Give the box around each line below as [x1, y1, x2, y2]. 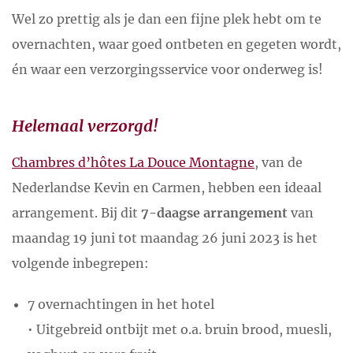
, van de [255, 154, 303, 171]
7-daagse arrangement [141, 205, 288, 221]
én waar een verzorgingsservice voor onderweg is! [12, 61, 323, 77]
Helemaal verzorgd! [12, 115, 158, 136]
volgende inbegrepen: [12, 255, 149, 272]
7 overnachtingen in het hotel [28, 296, 214, 313]
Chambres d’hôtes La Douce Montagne [12, 154, 255, 171]
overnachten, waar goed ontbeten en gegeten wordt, [12, 35, 341, 52]
